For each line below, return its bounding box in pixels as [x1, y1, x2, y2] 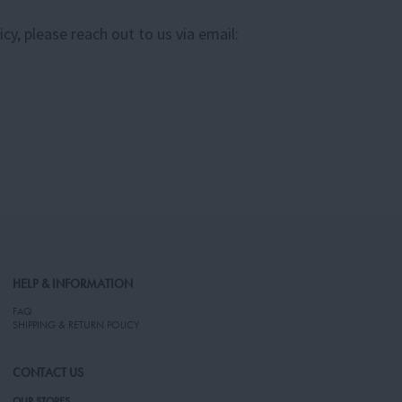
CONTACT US [13, 365, 83, 381]
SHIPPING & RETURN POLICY [13, 317, 139, 332]
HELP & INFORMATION [13, 276, 133, 293]
